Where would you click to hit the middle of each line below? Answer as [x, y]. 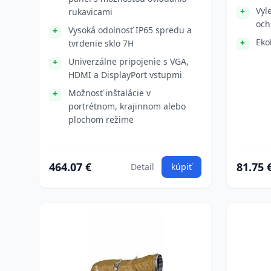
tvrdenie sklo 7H [101, 43]
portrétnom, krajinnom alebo [127, 106]
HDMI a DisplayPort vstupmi [125, 75]
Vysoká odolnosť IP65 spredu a [130, 30]
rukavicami [90, 12]
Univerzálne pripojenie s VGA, [129, 61]
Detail [142, 167]
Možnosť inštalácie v [109, 93]
